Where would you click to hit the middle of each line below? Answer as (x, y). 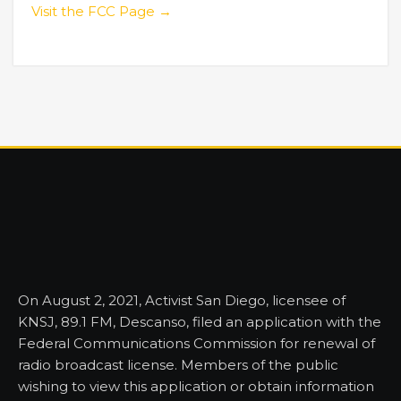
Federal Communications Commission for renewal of (196, 343)
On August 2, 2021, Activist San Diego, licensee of (182, 300)
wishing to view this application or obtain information (196, 386)
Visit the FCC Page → (102, 11)
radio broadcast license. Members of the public (178, 364)
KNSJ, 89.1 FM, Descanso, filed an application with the (200, 321)
